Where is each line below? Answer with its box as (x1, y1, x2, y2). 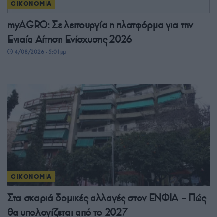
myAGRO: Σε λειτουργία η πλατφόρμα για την (7, 18, 193, 31)
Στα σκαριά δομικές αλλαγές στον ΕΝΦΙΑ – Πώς (7, 191, 206, 204)
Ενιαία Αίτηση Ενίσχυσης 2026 (7, 33, 132, 46)
